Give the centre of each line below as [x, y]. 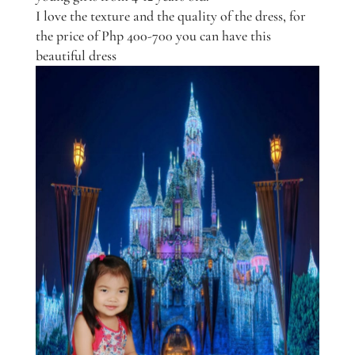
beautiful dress [76, 55]
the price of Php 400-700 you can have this [153, 35]
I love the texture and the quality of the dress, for [170, 15]
